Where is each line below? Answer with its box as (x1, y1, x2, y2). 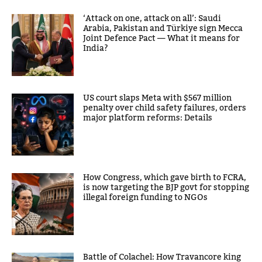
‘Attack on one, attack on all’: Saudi (83, 11, 222, 27)
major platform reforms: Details (83, 110, 213, 127)
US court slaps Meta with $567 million (83, 90, 232, 107)
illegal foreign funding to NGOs (83, 189, 208, 206)
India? (83, 40, 109, 57)
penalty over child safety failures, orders (83, 100, 247, 117)
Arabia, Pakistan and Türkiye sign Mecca (83, 20, 243, 37)
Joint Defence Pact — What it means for (83, 30, 240, 47)
